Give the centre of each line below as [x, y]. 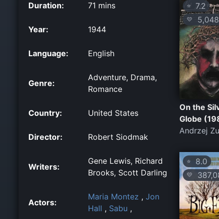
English [101, 53]
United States [113, 113]
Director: [45, 137]
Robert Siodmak [118, 137]
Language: [48, 53]
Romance [105, 89]
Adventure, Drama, [122, 77]
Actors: [43, 202]
